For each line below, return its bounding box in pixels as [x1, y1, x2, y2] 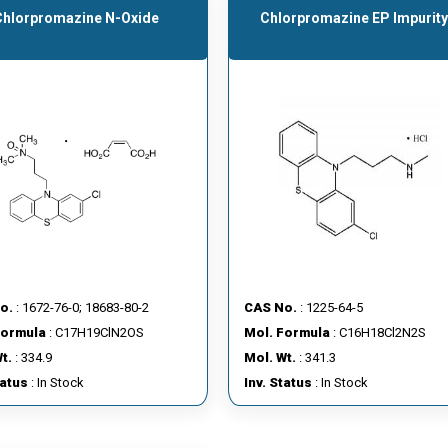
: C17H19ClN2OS [45, 325, 144, 340]
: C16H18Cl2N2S [330, 325, 426, 340]
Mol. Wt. [244, 350, 296, 365]
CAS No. [244, 300, 297, 315]
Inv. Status [244, 375, 312, 390]
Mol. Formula [244, 325, 330, 340]
